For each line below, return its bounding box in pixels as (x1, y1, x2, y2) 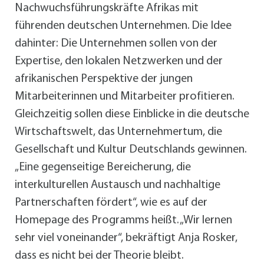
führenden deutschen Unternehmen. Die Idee (15, 19, 232, 32)
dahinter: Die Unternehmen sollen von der (15, 37, 217, 49)
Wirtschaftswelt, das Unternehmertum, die (15, 126, 222, 138)
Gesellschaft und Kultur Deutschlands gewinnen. (15, 143, 246, 156)
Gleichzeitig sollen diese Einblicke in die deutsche (15, 108, 249, 120)
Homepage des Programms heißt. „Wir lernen (15, 214, 232, 226)
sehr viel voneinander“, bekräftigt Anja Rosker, (15, 232, 237, 244)
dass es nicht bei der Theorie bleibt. (15, 249, 183, 262)
